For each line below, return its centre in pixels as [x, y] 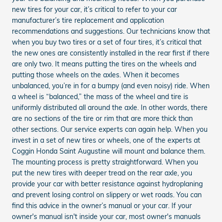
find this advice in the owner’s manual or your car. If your [102, 205]
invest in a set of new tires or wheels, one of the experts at [106, 140]
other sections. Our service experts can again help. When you [110, 129]
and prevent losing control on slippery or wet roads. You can [107, 194]
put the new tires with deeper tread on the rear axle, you [102, 173]
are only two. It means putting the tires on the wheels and [104, 64]
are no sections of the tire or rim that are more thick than [102, 118]
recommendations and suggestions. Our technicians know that [111, 31]
